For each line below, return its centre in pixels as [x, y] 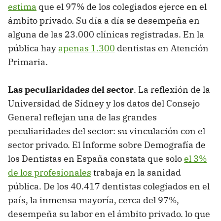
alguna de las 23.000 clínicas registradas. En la [106, 35]
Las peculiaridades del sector [71, 90]
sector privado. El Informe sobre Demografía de [107, 145]
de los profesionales [50, 173]
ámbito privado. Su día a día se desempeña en [104, 21]
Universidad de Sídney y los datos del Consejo [104, 104]
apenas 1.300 [87, 48]
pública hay [33, 48]
